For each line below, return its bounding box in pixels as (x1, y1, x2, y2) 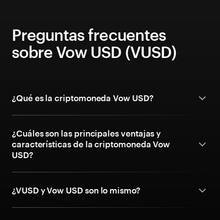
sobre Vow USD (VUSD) (12, 43, 176, 61)
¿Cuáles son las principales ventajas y (12, 128, 161, 138)
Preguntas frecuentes (12, 26, 166, 44)
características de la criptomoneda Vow (12, 139, 170, 149)
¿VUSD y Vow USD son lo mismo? (12, 185, 140, 195)
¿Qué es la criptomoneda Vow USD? (12, 93, 154, 103)
